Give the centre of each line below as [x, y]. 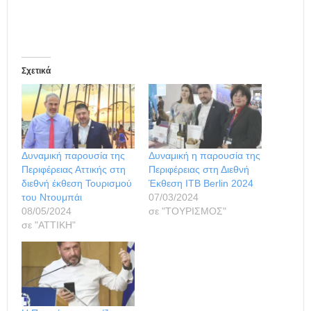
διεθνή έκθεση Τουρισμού [77, 183]
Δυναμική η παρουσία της [204, 155]
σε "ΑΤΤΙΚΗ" [49, 225]
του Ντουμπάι [52, 197]
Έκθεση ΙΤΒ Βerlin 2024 [201, 183]
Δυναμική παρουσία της [73, 155]
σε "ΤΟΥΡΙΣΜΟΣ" [187, 211]
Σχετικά [36, 70]
